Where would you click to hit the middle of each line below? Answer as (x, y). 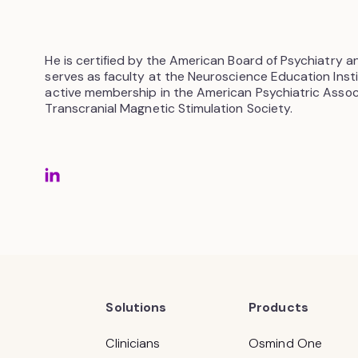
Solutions (136, 308)
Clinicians (133, 344)
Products (278, 308)
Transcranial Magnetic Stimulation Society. (169, 109)
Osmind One (285, 344)
